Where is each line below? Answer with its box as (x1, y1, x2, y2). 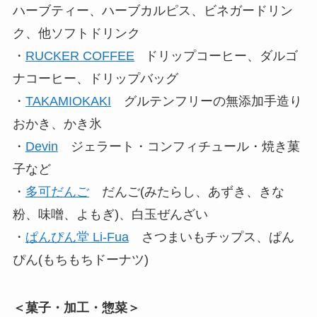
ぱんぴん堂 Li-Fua (25, 230, 129, 245)
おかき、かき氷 (12, 117, 102, 132)
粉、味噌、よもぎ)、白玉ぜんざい (12, 207, 208, 222)
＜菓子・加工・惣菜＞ (12, 300, 140, 315)
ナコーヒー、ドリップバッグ (12, 71, 178, 86)
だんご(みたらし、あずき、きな (88, 185, 284, 200)
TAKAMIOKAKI (25, 94, 111, 109)
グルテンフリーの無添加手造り (110, 94, 302, 109)
